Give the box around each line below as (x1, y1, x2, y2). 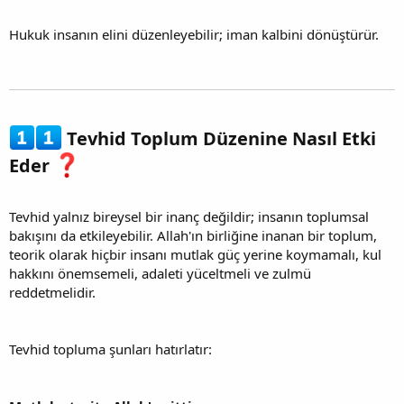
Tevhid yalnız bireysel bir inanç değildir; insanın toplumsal (9, 207, 369, 225)
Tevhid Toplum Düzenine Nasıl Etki (61, 126, 376, 151)
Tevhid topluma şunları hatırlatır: (9, 339, 212, 358)
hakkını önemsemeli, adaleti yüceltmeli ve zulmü (9, 263, 311, 282)
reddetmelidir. (9, 282, 96, 301)
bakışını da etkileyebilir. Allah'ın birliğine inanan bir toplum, (9, 225, 377, 244)
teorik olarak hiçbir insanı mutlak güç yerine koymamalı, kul (9, 244, 381, 263)
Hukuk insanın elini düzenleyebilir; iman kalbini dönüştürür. (9, 25, 379, 44)
